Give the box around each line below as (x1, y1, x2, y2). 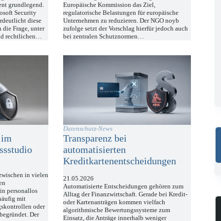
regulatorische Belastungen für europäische (63, 8, 179, 16)
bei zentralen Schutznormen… (63, 32, 145, 40)
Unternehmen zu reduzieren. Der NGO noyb (63, 16, 180, 24)
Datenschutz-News (63, 125, 113, 133)
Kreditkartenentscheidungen (63, 155, 177, 167)
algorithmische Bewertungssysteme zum (63, 206, 171, 214)
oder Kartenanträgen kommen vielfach (63, 198, 166, 206)
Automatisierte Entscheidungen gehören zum (63, 183, 184, 190)
